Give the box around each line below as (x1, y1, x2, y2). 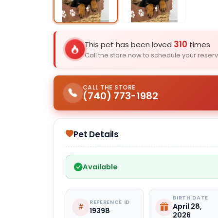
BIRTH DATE (173, 194, 208, 201)
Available (83, 162, 118, 172)
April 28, (173, 201, 202, 212)
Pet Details (73, 128, 119, 140)
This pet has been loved (85, 39, 174, 50)
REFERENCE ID (90, 198, 130, 206)
